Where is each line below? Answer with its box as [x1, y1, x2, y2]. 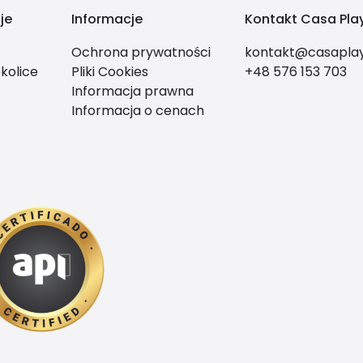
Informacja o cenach [71, 101, 205, 121]
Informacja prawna [71, 82, 194, 101]
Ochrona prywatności [71, 43, 211, 62]
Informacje [71, 10, 143, 29]
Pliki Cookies [71, 62, 149, 82]
